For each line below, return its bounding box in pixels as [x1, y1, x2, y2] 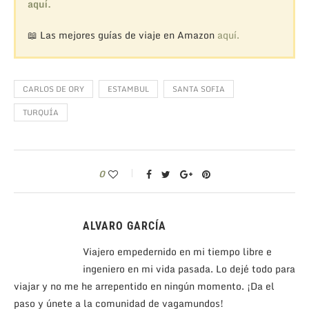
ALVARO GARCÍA [83, 219, 166, 232]
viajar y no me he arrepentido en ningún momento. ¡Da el [14, 277, 275, 294]
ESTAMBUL [108, 82, 149, 95]
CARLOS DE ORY [23, 82, 84, 95]
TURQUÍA [23, 106, 59, 119]
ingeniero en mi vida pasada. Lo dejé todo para [83, 260, 295, 277]
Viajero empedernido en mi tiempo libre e [83, 243, 272, 259]
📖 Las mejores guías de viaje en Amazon [27, 26, 217, 43]
